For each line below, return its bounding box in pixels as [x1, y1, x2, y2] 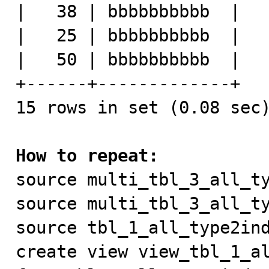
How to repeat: [16, 145, 159, 166]
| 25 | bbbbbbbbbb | [16, 25, 240, 46]
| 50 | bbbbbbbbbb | [16, 49, 240, 70]
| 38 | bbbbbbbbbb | [16, 1, 240, 22]
